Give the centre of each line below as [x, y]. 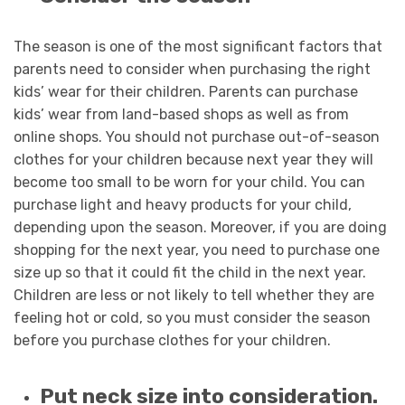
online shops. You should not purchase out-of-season [197, 137]
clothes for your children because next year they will [193, 159]
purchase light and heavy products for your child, [183, 204]
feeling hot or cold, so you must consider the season [192, 317]
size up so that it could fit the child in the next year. [190, 272]
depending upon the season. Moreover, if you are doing [200, 227]
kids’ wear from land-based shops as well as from [181, 114]
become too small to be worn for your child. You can [189, 182]
